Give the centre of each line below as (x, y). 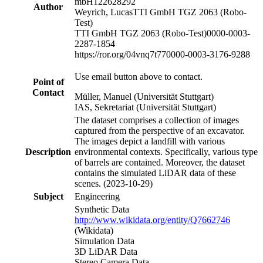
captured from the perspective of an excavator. (160, 130)
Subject (48, 196)
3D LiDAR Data (106, 251)
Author (48, 6)
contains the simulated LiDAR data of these (155, 173)
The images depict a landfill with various (150, 141)
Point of (48, 82)
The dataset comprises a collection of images (157, 120)
